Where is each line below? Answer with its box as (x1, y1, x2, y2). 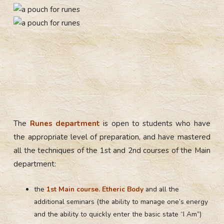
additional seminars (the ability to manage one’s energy (34, 197, 208, 207)
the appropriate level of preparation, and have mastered (13, 132, 210, 142)
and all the (143, 184, 179, 194)
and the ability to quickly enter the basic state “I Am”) (34, 209, 202, 219)
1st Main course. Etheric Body (46, 184, 144, 194)
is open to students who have (99, 118, 210, 129)
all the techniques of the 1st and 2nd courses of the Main (13, 145, 210, 156)
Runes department (29, 118, 100, 129)
